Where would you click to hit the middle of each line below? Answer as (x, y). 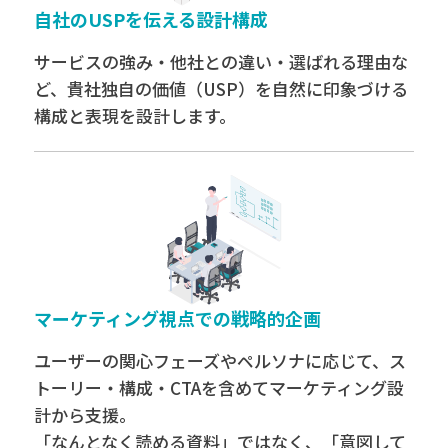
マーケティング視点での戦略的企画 (177, 317)
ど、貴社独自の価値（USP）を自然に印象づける (220, 88)
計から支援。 (84, 414)
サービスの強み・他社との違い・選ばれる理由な (220, 61)
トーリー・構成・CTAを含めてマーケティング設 (218, 387)
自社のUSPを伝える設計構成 (150, 18)
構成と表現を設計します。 (134, 115)
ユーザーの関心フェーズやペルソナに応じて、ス (219, 360)
